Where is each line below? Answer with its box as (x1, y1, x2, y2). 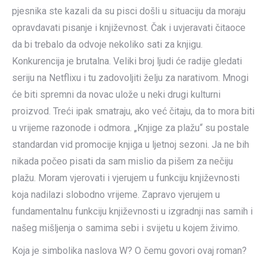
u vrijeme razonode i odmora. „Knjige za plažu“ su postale (12, 122, 249, 133)
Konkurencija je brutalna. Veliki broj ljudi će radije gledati (12, 55, 242, 67)
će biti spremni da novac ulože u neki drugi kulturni (12, 89, 221, 100)
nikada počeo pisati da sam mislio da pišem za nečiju (12, 156, 233, 167)
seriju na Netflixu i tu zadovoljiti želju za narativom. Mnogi (12, 72, 249, 83)
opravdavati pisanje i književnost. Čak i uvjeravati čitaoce (12, 22, 246, 33)
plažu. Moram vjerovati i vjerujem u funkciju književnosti (12, 172, 240, 184)
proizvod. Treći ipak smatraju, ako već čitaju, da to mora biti (12, 105, 254, 117)
